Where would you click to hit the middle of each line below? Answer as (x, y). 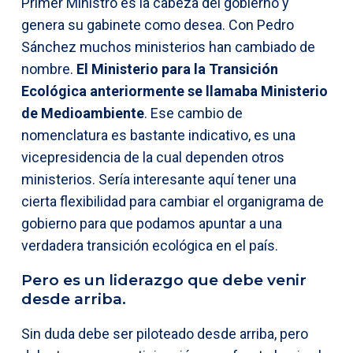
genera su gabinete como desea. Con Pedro (158, 24)
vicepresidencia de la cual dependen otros (153, 157)
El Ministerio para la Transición (177, 69)
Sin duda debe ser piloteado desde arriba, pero (165, 333)
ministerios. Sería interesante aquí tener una (159, 179)
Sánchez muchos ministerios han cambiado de (168, 46)
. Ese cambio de (193, 113)
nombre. (49, 69)
